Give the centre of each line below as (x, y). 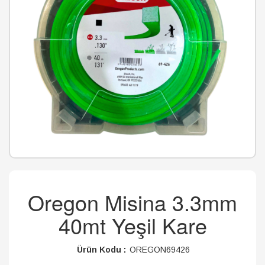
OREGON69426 (159, 250)
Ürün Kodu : (101, 250)
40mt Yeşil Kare (132, 225)
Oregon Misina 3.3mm (132, 202)
